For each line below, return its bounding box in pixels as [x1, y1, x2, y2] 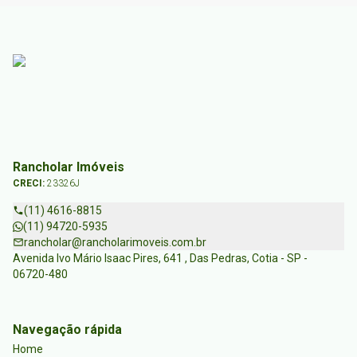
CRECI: [13, 178, 47, 190]
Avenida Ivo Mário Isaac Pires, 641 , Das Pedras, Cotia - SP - [13, 252, 308, 265]
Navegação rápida [13, 322, 122, 338]
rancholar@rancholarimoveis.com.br [24, 236, 206, 249]
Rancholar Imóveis [13, 159, 124, 175]
